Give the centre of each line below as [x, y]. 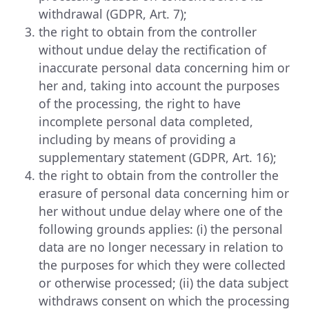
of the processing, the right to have [140, 103]
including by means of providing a [137, 139]
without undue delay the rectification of [152, 49]
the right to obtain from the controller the [159, 175]
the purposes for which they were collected [162, 265]
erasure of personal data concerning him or [164, 193]
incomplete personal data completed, [146, 121]
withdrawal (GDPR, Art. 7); [113, 13]
